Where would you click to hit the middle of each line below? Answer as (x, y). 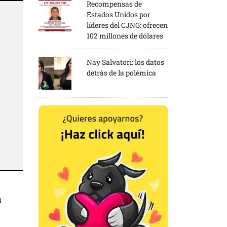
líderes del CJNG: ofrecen (127, 25)
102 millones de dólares (125, 35)
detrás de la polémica (121, 72)
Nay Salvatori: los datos (125, 62)
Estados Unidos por (119, 14)
